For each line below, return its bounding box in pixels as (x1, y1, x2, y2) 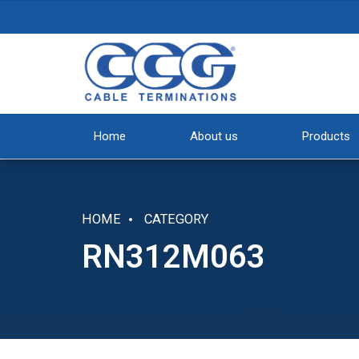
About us (190, 129, 238, 143)
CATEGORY (144, 212, 208, 227)
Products (302, 129, 350, 143)
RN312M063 (82, 237, 265, 276)
